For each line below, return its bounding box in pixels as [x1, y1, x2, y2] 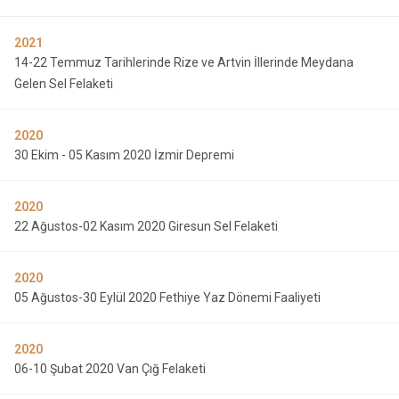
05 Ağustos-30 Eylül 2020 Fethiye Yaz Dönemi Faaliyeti [14, 290, 321, 305]
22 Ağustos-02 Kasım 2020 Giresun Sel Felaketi [14, 219, 278, 233]
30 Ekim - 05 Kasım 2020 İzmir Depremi [14, 148, 234, 162]
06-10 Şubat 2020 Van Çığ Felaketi [14, 362, 206, 376]
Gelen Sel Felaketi [14, 77, 113, 91]
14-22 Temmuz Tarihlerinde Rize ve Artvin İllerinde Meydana [14, 55, 354, 69]
